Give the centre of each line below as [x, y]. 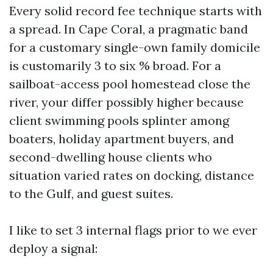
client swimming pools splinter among [119, 120]
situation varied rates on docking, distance [132, 175]
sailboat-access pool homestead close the [130, 84]
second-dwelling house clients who [111, 157]
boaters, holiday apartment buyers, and [122, 139]
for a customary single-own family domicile [135, 47]
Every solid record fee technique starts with [136, 11]
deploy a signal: [53, 248]
